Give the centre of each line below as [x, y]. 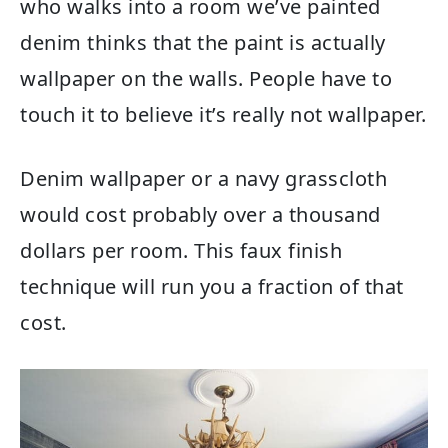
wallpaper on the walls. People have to [206, 79]
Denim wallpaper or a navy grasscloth [203, 179]
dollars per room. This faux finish [181, 251]
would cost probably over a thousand [200, 215]
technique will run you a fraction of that [212, 287]
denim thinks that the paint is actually [203, 43]
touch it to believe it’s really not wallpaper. [223, 115]
